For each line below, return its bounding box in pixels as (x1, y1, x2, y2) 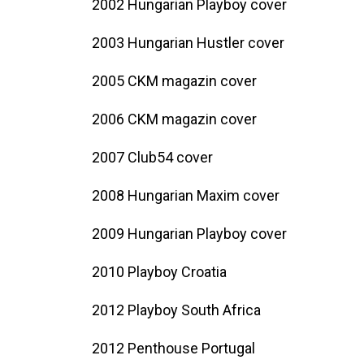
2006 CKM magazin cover (92, 110, 257, 128)
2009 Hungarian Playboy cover (92, 224, 287, 242)
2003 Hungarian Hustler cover (92, 33, 284, 51)
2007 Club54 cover (92, 148, 213, 166)
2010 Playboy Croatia (92, 262, 227, 280)
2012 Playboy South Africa (92, 301, 261, 318)
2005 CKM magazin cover (92, 71, 257, 89)
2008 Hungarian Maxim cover (92, 186, 279, 204)
